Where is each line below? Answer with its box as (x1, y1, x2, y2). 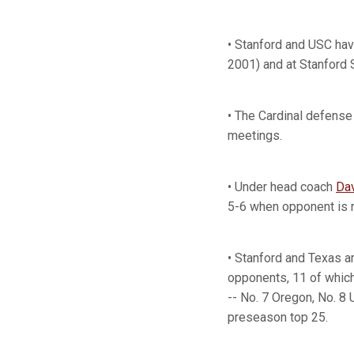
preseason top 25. (228, 310, 328, 325)
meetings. (228, 128, 282, 143)
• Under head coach (228, 179, 336, 194)
